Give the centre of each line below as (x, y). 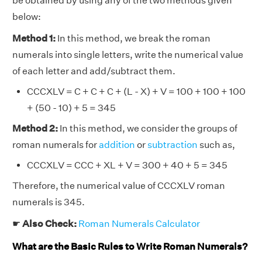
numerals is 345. (49, 202)
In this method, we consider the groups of (148, 129)
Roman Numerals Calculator (139, 224)
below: (27, 17)
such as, (216, 145)
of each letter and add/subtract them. (94, 71)
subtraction (173, 145)
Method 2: (35, 129)
